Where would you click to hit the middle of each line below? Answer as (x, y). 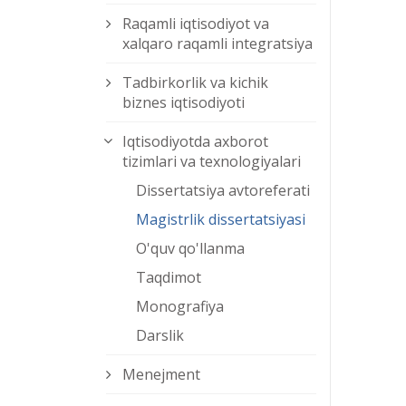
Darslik (160, 336)
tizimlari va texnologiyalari (212, 162)
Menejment (161, 375)
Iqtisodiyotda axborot (195, 142)
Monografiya (180, 307)
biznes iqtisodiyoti (184, 103)
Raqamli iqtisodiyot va (196, 24)
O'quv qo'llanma (190, 249)
